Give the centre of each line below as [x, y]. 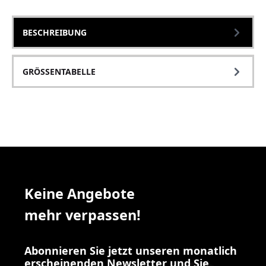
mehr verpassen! [83, 215]
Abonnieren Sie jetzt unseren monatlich [131, 251]
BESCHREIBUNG [55, 32]
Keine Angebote [80, 194]
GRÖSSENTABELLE [59, 71]
